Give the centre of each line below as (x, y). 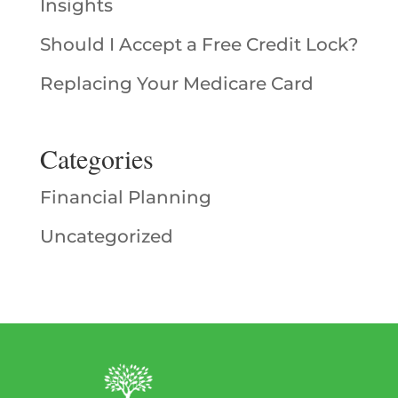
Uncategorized (106, 236)
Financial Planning (125, 197)
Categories (96, 158)
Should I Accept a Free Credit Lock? (199, 44)
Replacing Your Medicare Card (176, 83)
